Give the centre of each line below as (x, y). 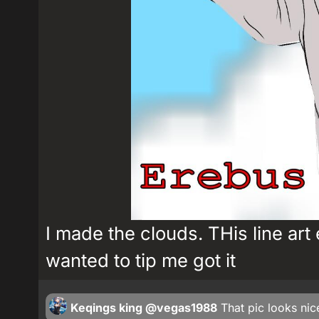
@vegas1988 (181, 307)
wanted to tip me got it (141, 260)
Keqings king (106, 307)
